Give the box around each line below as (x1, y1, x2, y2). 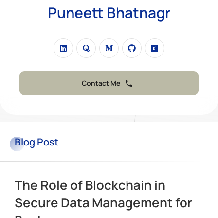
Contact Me (82, 78, 120, 88)
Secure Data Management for (15, 194, 192, 211)
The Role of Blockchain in (15, 176, 165, 194)
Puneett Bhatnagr (47, 2, 171, 22)
